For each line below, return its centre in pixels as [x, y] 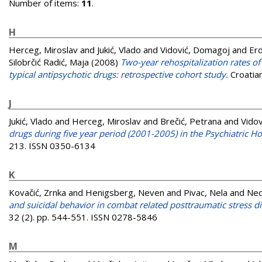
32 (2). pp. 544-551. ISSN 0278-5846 [83, 217]
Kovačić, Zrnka [37, 192]
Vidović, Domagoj [195, 49]
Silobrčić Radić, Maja [49, 62]
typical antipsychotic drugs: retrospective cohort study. [118, 74]
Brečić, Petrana [191, 121]
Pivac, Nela [206, 192]
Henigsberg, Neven [125, 192]
